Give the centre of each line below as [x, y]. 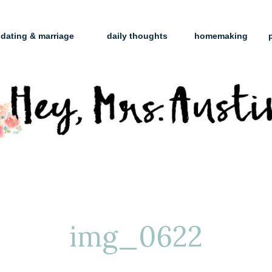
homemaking [221, 36]
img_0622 [136, 236]
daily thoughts [137, 36]
